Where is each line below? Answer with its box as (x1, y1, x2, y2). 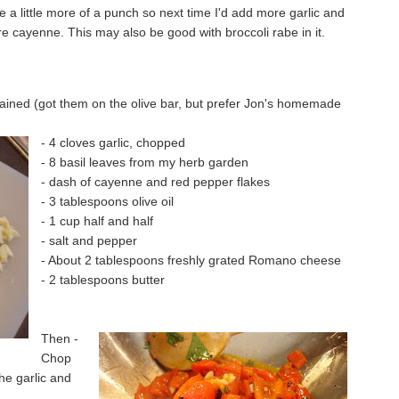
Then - (41, 330, 78, 346)
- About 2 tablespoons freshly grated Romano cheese (41, 252, 341, 267)
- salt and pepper (41, 232, 137, 248)
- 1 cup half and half (41, 213, 153, 228)
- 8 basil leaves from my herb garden (41, 154, 248, 169)
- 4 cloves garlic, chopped (41, 134, 185, 150)
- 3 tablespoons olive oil (41, 193, 174, 208)
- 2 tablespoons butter (41, 272, 165, 287)
